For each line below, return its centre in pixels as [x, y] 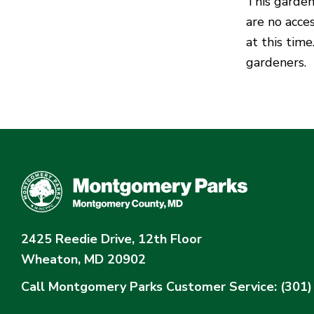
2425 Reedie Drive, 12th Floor [111, 239]
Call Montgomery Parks [92, 286]
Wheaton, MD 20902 [83, 259]
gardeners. [276, 62]
